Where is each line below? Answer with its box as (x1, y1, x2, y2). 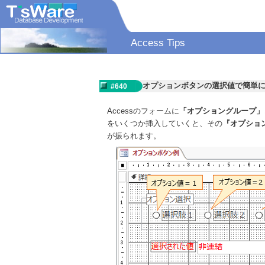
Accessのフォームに (107, 106, 180, 115)
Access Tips (131, 37, 185, 49)
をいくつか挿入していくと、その (107, 119, 223, 128)
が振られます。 (107, 131, 161, 140)
